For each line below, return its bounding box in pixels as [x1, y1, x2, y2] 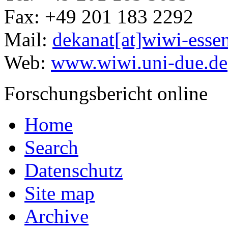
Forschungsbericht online [4, 82, 208, 104]
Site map [24, 182, 95, 204]
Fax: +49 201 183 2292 [4, 5, 193, 27]
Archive [24, 205, 89, 227]
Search [24, 136, 78, 158]
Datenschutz [24, 159, 123, 181]
